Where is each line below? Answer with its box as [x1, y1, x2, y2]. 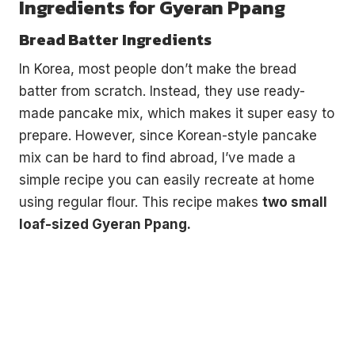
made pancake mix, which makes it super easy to [19, 105, 334, 121]
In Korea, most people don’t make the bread [19, 60, 296, 77]
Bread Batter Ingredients [19, 27, 212, 52]
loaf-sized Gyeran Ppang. [19, 216, 191, 232]
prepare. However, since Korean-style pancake [19, 127, 317, 143]
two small [262, 193, 327, 210]
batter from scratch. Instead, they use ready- [19, 82, 305, 99]
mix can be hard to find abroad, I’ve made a [19, 149, 296, 166]
